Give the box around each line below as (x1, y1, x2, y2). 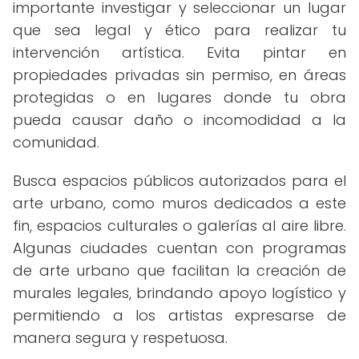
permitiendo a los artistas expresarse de (13, 305, 346, 325)
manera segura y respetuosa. (13, 328, 228, 348)
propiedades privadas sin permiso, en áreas (13, 65, 346, 85)
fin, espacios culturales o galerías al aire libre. (13, 216, 346, 236)
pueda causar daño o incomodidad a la (13, 110, 346, 130)
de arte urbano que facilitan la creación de (13, 260, 346, 280)
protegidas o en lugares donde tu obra (13, 87, 346, 107)
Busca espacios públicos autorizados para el (13, 171, 346, 191)
